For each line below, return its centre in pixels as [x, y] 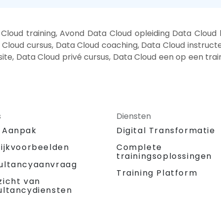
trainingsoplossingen [165, 156]
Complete [139, 147]
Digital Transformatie [166, 131]
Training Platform [157, 173]
